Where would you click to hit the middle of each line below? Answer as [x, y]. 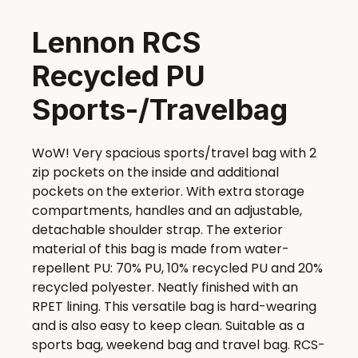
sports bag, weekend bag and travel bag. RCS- [179, 345]
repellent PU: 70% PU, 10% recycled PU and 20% [177, 268]
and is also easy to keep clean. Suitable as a [168, 326]
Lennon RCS [117, 42]
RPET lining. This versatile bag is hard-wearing [174, 307]
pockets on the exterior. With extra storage [168, 192]
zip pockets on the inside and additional [155, 173]
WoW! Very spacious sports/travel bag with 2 [174, 153]
